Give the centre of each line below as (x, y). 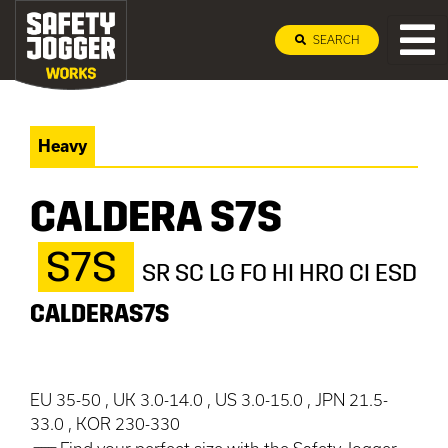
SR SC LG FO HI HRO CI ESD (279, 273)
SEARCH (334, 39)
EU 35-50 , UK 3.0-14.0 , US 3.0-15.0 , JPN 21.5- (209, 399)
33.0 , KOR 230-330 (105, 423)
